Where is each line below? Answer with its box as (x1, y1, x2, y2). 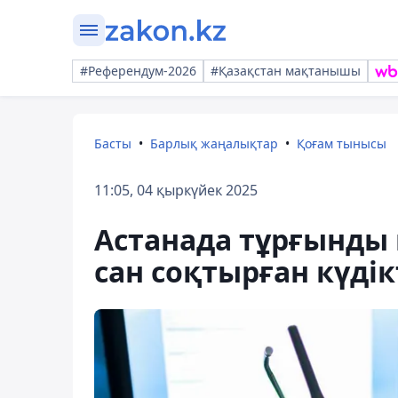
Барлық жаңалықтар (150, 135, 278, 152)
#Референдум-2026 (80, 62, 196, 79)
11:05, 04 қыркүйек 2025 (94, 180, 258, 200)
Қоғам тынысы (297, 135, 386, 152)
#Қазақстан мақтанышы (211, 62, 361, 79)
